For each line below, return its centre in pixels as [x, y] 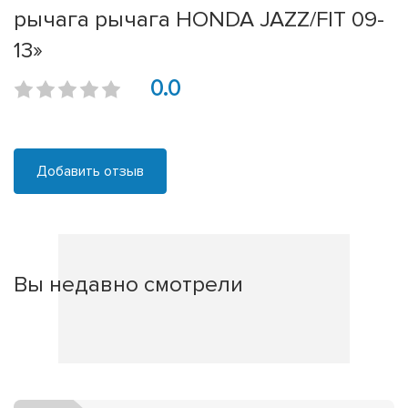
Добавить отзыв [90, 172]
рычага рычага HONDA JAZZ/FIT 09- [199, 20]
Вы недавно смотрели [128, 285]
